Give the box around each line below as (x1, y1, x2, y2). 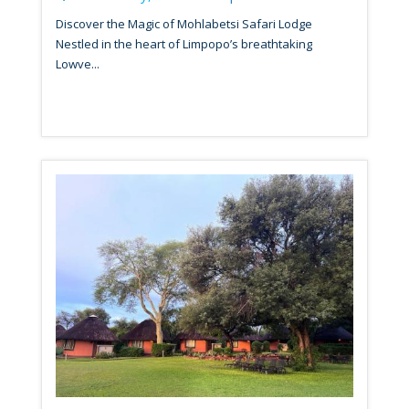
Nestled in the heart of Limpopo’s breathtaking (56, 35, 312, 52)
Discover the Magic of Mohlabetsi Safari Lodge (56, 15, 312, 32)
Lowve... (56, 55, 100, 72)
